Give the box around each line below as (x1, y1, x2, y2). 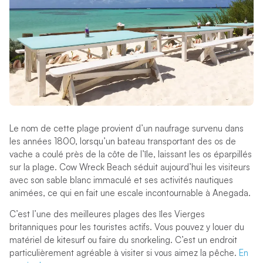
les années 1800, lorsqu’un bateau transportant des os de (9, 135, 236, 147)
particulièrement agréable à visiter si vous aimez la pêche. (9, 247, 239, 258)
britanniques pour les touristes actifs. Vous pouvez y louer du (9, 221, 244, 232)
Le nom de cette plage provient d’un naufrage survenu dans (9, 122, 244, 134)
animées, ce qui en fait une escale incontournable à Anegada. (9, 187, 251, 198)
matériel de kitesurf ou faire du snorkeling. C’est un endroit (9, 234, 237, 245)
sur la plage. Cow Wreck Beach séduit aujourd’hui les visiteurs (9, 161, 250, 173)
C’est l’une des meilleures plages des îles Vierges (9, 208, 205, 220)
